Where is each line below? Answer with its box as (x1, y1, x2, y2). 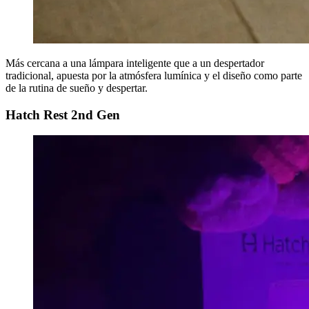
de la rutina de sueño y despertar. (6, 81, 148, 94)
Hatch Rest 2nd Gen (6, 107, 120, 122)
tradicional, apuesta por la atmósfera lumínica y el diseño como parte (6, 69, 302, 81)
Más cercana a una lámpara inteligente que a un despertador (6, 57, 264, 69)
